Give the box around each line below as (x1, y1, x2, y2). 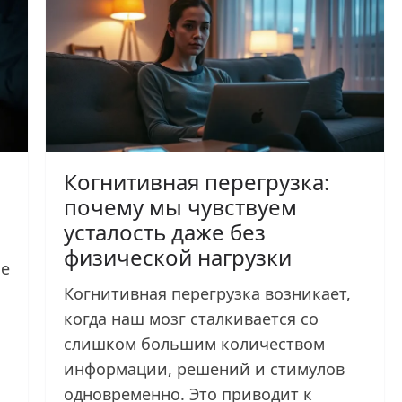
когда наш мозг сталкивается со (64, 307, 319, 329)
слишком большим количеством (64, 332, 326, 354)
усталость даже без (64, 216, 267, 247)
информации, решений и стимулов (64, 357, 345, 380)
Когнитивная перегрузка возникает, (64, 282, 352, 304)
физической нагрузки (64, 241, 293, 272)
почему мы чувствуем (64, 191, 298, 222)
